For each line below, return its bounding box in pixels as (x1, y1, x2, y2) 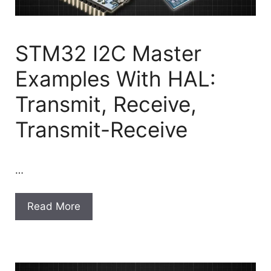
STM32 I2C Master (15, 40, 201, 66)
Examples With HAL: (15, 65, 216, 91)
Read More (27, 200, 80, 213)
